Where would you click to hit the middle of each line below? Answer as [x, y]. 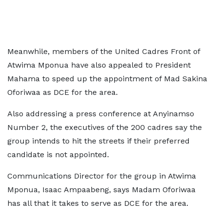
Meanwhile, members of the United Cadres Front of [104, 51]
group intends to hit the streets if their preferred [99, 141]
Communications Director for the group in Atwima [102, 176]
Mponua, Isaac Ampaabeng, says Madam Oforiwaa [101, 189]
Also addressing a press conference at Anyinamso [101, 113]
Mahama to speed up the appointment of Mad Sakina [107, 78]
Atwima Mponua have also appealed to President [99, 65]
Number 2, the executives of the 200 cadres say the [105, 127]
